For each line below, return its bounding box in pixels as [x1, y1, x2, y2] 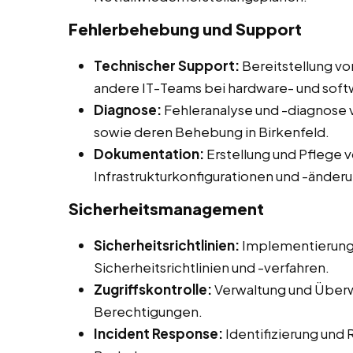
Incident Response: [94, 325, 223, 343]
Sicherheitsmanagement [69, 199, 264, 219]
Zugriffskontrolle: [94, 281, 212, 299]
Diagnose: [94, 101, 162, 119]
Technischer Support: [94, 57, 240, 75]
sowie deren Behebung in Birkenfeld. [94, 123, 329, 141]
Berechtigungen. [94, 303, 203, 321]
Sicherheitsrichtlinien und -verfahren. [94, 258, 329, 277]
